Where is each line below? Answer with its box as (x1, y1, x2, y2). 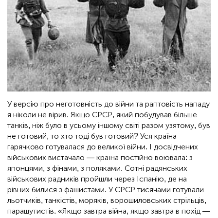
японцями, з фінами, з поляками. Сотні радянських (7, 163, 187, 173)
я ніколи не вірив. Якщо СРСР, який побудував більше (7, 110, 197, 120)
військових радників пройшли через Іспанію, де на (7, 174, 187, 184)
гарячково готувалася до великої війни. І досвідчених (7, 142, 198, 152)
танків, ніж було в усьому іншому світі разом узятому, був (7, 121, 210, 130)
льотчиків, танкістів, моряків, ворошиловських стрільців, (7, 196, 206, 205)
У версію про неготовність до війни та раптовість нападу (7, 99, 210, 109)
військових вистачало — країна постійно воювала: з (7, 153, 193, 163)
